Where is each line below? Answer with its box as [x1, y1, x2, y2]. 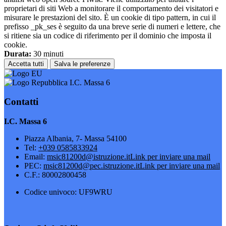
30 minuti [31, 49, 64, 58]
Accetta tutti [8, 60, 44, 68]
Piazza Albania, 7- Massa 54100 [24, 134, 127, 143]
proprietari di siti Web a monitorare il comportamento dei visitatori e [4, 4, 218, 13]
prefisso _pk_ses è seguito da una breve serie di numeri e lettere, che [4, 22, 220, 31]
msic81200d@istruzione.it [47, 152, 130, 161]
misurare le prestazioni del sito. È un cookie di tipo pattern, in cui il [4, 13, 216, 22]
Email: [24, 152, 47, 161]
